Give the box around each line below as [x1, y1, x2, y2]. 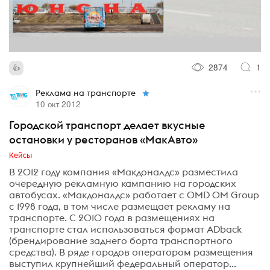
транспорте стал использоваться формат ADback [9, 222, 242, 235]
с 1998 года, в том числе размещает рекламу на [9, 199, 230, 212]
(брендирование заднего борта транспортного [9, 234, 233, 246]
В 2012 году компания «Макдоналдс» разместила [9, 165, 238, 178]
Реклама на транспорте [35, 87, 136, 98]
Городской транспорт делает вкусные [9, 118, 206, 132]
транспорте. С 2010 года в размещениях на [9, 211, 215, 224]
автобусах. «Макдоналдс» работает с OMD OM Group [9, 188, 259, 201]
